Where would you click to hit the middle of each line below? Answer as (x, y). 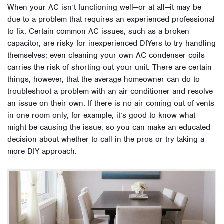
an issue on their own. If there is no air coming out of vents (111, 104)
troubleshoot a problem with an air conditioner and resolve (110, 92)
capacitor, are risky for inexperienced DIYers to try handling (112, 44)
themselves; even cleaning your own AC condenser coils (106, 56)
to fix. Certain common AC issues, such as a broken (98, 32)
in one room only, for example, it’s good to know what (101, 116)
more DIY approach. (42, 152)
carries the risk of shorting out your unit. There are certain (110, 68)
